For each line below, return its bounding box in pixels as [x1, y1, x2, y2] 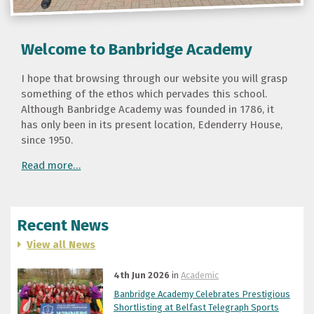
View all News [27, 238, 96, 251]
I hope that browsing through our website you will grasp [21, 72, 288, 85]
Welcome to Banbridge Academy [21, 39, 253, 59]
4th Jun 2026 [114, 269, 172, 280]
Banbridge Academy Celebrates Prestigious [114, 288, 291, 299]
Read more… [21, 159, 81, 172]
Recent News [18, 215, 109, 235]
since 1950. [21, 134, 74, 146]
